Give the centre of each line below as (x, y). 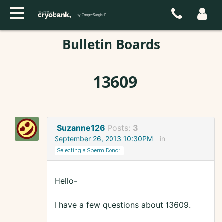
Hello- (66, 181)
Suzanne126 (81, 128)
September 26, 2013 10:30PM (104, 139)
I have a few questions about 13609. (123, 205)
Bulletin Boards (111, 44)
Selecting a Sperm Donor (89, 150)
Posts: (120, 128)
